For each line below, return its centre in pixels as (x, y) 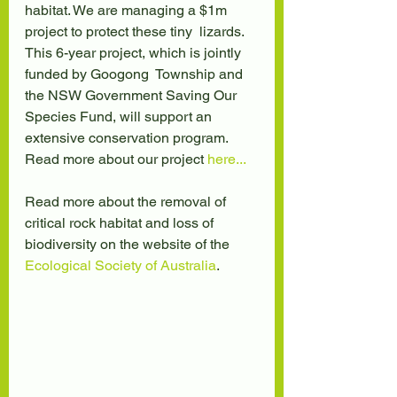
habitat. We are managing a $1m (128, 10)
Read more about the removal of (127, 202)
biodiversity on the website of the (129, 244)
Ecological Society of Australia (121, 265)
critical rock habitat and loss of (121, 223)
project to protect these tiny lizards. (136, 31)
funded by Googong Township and (136, 74)
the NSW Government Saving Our (132, 95)
